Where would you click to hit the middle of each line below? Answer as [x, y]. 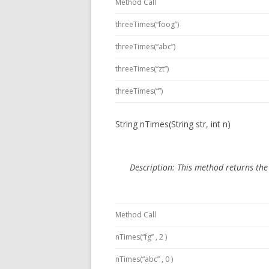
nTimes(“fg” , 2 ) [141, 237]
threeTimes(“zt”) [142, 69]
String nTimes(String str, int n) [173, 124]
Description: [153, 167]
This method [201, 167]
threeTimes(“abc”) [145, 47]
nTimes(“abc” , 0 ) [144, 259]
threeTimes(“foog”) [147, 24]
